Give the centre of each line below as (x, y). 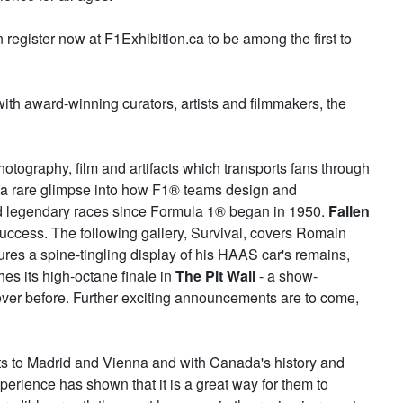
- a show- (287, 275)
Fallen (349, 210)
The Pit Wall (215, 275)
